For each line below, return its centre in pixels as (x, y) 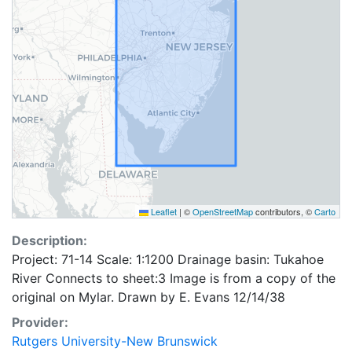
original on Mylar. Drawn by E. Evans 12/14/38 (148, 297)
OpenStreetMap (223, 211)
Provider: (40, 322)
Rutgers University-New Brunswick (115, 341)
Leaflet (163, 211)
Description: (49, 240)
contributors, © (284, 211)
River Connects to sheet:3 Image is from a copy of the (174, 278)
